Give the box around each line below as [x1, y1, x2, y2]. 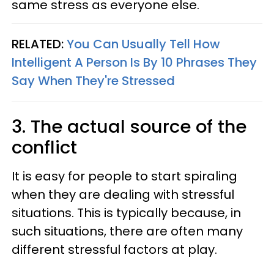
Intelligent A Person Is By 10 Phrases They [12, 54, 257, 71]
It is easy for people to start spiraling [12, 168, 237, 185]
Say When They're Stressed [12, 72, 175, 89]
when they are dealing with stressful [12, 186, 234, 203]
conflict [12, 135, 77, 160]
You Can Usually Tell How [67, 35, 220, 53]
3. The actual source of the [12, 114, 246, 139]
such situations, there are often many [12, 223, 243, 240]
